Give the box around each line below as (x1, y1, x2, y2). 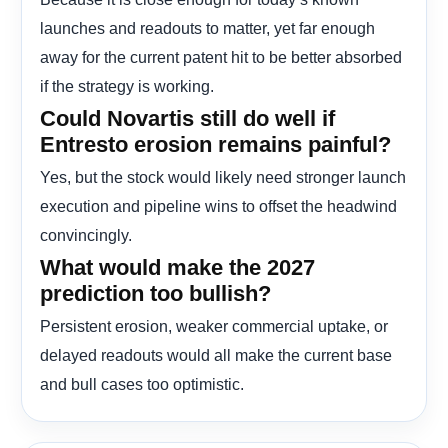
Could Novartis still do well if (40, 105, 335, 131)
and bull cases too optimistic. (40, 374, 244, 393)
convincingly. (40, 225, 132, 244)
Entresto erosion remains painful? (40, 131, 391, 157)
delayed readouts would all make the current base (40, 345, 392, 364)
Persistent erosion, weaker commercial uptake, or (40, 316, 388, 335)
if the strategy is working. (40, 76, 214, 95)
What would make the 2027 (40, 254, 315, 280)
